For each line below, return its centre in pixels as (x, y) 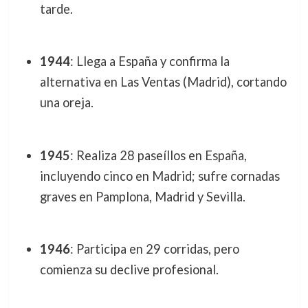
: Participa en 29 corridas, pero (154, 249)
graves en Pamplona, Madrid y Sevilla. (142, 196)
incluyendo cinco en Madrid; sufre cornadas (159, 176)
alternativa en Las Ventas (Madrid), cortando (163, 82)
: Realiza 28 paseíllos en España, (158, 155)
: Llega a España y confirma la (150, 62)
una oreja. (66, 103)
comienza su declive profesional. (129, 270)
